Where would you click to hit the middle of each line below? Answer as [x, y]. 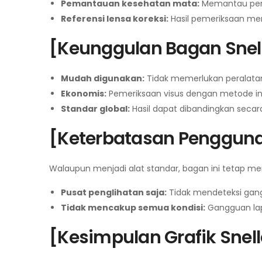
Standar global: [95, 109]
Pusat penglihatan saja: [114, 192]
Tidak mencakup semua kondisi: [133, 208]
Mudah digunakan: [103, 78]
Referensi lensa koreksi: [115, 19]
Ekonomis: [84, 94]
